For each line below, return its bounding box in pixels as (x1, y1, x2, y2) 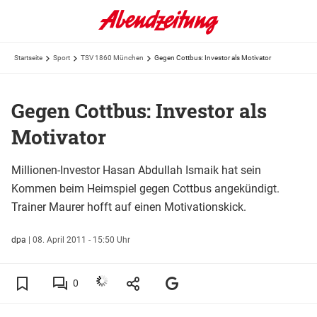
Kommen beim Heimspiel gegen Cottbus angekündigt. (11, 181, 279, 195)
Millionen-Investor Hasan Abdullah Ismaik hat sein (11, 163, 261, 177)
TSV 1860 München (81, 54, 144, 62)
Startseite (14, 54, 42, 62)
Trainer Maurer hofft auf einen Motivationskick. (11, 200, 246, 214)
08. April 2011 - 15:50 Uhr (33, 234, 130, 245)
